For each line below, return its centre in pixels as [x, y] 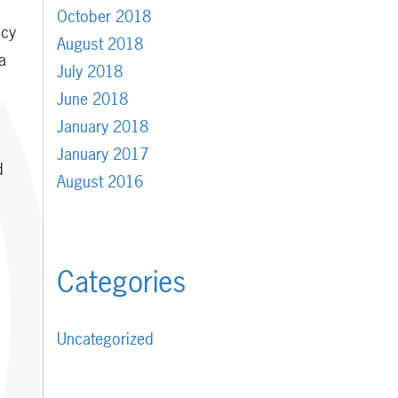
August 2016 [99, 182]
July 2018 [89, 72]
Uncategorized [105, 339]
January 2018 [102, 127]
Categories [121, 283]
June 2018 [92, 99]
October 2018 [103, 17]
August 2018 [99, 44]
